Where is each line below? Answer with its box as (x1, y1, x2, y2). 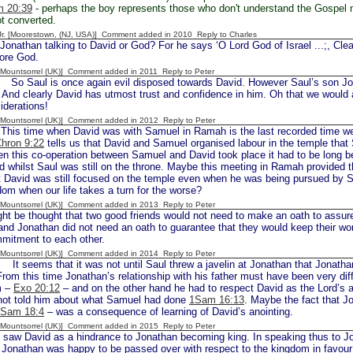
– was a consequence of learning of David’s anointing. (44, 306, 293, 318)
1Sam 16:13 (189, 294, 244, 306)
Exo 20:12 (13, 282, 60, 294)
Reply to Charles (197, 30, 257, 39)
